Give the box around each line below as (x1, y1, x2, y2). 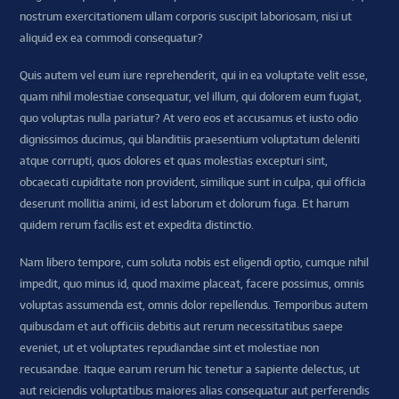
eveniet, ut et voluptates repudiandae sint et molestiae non (20, 341, 320, 355)
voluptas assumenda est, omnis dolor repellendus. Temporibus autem (20, 298, 369, 313)
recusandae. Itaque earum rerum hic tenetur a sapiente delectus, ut (20, 362, 361, 377)
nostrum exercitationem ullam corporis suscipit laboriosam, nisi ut (20, 10, 353, 24)
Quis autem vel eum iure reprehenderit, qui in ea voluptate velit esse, (20, 69, 369, 83)
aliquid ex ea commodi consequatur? (20, 31, 204, 45)
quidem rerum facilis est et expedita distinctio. (20, 218, 255, 232)
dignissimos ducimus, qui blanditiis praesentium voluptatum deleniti (20, 133, 361, 147)
